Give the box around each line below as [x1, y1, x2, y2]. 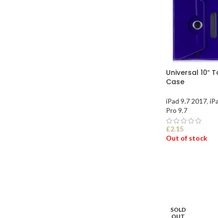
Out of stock [166, 134, 207, 143]
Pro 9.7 [166, 106, 187, 115]
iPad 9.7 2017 [166, 97, 207, 106]
